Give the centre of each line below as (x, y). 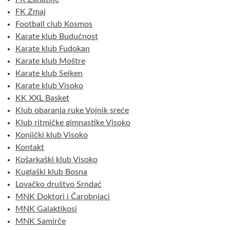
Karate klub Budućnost (57, 36)
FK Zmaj (31, 12)
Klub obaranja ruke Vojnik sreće (72, 110)
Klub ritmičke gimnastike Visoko (73, 122)
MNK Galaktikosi (46, 209)
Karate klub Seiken (49, 73)
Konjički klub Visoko (52, 135)
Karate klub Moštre (50, 61)
